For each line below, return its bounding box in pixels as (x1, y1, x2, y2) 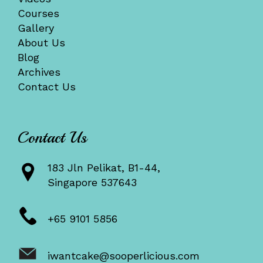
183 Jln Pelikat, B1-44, (47, 161, 160, 174)
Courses (17, 6, 59, 19)
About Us (17, 36, 65, 49)
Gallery (17, 21, 54, 34)
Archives (17, 65, 60, 78)
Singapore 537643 (47, 176, 137, 189)
